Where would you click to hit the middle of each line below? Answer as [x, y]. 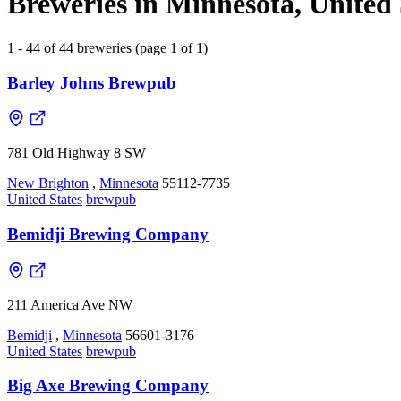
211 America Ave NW [70, 304]
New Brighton [48, 183]
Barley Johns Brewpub [92, 82]
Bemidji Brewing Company [108, 235]
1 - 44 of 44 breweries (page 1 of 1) [107, 47]
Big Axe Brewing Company [108, 386]
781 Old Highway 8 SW [77, 153]
